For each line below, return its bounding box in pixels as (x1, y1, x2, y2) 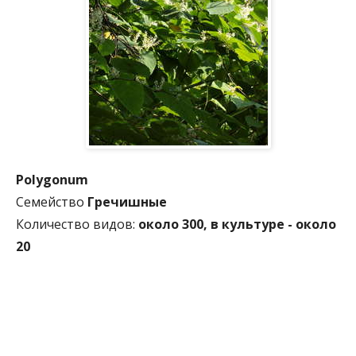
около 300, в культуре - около (138, 215, 336, 233)
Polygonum (16, 170, 88, 188)
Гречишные (87, 192, 167, 211)
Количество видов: (16, 215, 135, 233)
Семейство (16, 192, 84, 211)
